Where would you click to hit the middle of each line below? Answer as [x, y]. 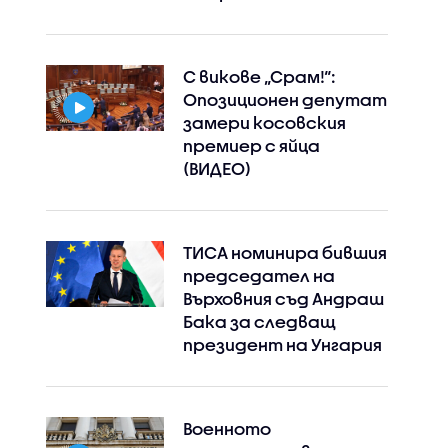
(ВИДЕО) [216, 168]
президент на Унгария [282, 344]
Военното [226, 428]
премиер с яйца [251, 145]
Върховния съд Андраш [283, 298]
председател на [258, 275]
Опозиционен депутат [284, 99]
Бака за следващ [259, 321]
